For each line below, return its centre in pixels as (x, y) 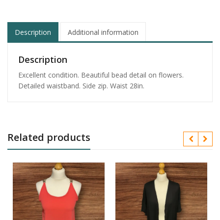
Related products (49, 137)
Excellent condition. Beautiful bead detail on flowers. (101, 75)
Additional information (103, 32)
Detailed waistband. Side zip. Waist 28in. (81, 86)
